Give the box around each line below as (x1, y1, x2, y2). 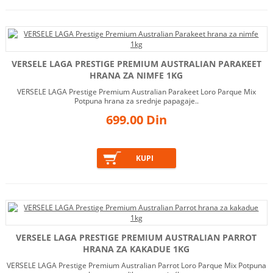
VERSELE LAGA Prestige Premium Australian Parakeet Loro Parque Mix (16, 87, 256, 97)
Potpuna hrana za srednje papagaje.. (74, 96, 199, 107)
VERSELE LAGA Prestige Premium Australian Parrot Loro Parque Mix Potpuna (6, 260, 266, 271)
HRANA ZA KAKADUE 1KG (83, 243, 190, 255)
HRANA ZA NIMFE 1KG (90, 69, 183, 82)
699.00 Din (105, 112, 167, 129)
